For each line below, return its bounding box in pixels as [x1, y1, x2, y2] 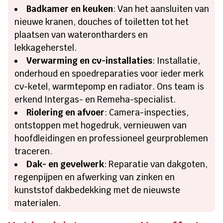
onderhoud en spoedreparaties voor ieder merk [14, 68, 204, 79]
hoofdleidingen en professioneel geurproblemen [14, 132, 209, 144]
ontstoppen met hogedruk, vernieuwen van [14, 119, 187, 131]
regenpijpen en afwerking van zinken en [14, 171, 175, 183]
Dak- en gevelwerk [26, 158, 105, 170]
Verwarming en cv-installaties [26, 55, 153, 66]
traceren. [14, 145, 53, 157]
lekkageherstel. [14, 42, 77, 53]
